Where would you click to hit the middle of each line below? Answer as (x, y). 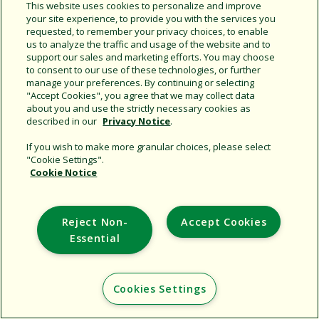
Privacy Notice (137, 121)
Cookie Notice (64, 172)
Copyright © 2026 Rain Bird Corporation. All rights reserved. (159, 219)
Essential (95, 238)
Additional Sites (159, 182)
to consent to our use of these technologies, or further (144, 70)
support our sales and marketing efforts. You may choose (151, 57)
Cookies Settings (159, 289)
